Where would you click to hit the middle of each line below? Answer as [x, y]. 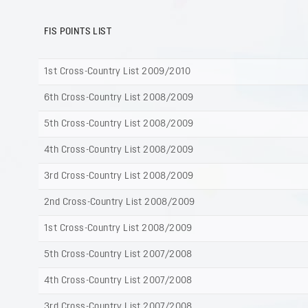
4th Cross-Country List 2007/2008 [118, 281]
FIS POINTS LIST [78, 32]
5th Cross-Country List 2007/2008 [118, 255]
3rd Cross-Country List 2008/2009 [119, 177]
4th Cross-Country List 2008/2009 [119, 151]
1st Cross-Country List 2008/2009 [118, 229]
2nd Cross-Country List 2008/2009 [120, 203]
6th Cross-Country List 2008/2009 [119, 98]
